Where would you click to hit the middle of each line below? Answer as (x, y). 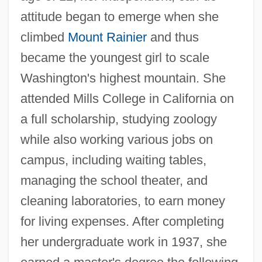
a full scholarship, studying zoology (118, 119)
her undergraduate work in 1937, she (123, 242)
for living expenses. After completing (122, 221)
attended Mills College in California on (127, 98)
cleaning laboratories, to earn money (123, 201)
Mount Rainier (107, 37)
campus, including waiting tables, (113, 160)
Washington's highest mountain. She (123, 78)
